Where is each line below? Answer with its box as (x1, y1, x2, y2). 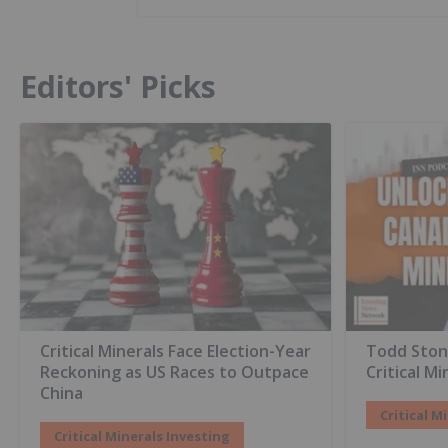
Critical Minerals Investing (54, 426, 230, 445)
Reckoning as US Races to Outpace (40, 360, 309, 383)
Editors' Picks (20, 66, 216, 108)
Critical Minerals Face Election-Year (40, 339, 311, 362)
